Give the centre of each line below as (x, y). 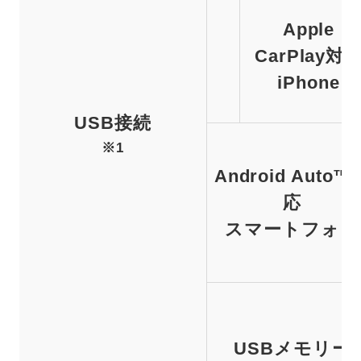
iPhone (309, 83)
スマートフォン (292, 229)
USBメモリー (292, 349)
